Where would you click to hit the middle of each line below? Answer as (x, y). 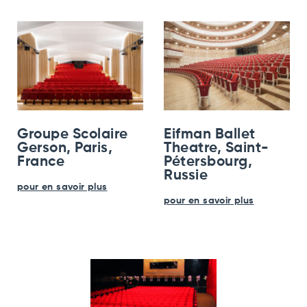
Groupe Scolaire (73, 135)
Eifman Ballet (210, 135)
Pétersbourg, (208, 162)
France (41, 162)
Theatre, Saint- (217, 149)
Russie (186, 176)
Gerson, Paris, (65, 149)
